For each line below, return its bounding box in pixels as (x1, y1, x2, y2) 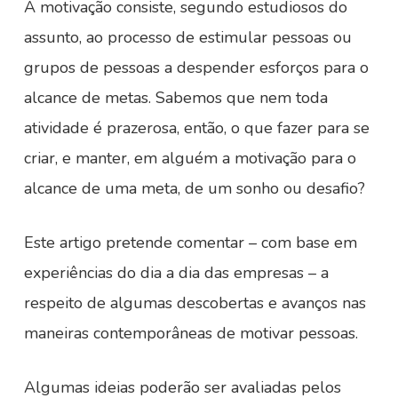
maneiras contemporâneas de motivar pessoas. (23, 322, 358, 344)
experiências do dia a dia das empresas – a (23, 262, 329, 283)
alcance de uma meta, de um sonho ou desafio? (23, 178, 365, 199)
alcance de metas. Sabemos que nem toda (23, 87, 328, 108)
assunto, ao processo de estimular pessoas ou (23, 27, 352, 48)
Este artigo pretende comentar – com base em (23, 232, 357, 253)
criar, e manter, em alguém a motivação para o (23, 147, 356, 169)
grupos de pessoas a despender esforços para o (23, 57, 369, 78)
